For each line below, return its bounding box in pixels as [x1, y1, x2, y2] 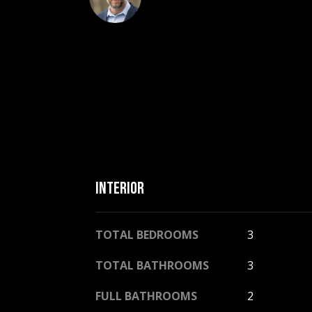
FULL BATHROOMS [95, 288, 197, 304]
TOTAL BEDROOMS [95, 227, 198, 242]
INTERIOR [95, 178, 144, 198]
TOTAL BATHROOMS [95, 258, 209, 273]
